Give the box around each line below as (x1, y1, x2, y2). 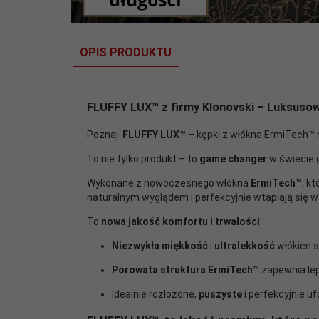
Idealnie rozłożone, (112, 288, 197, 300)
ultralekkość (214, 239, 275, 251)
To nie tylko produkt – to (87, 152, 197, 164)
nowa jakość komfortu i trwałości (101, 215, 260, 227)
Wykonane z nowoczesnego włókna (87, 177, 249, 189)
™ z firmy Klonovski (152, 100, 254, 115)
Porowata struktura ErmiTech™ (112, 263, 259, 276)
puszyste (199, 288, 242, 300)
